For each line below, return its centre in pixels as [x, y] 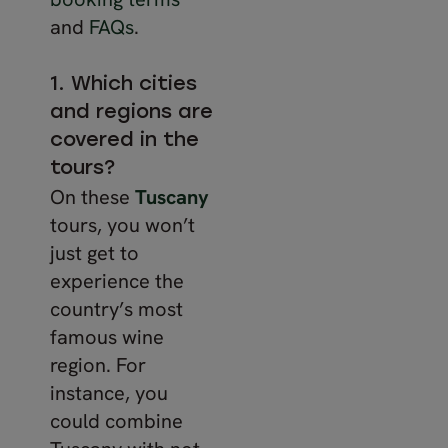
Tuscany [172, 197]
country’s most [116, 309]
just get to [94, 253]
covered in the [124, 141]
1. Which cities [123, 85]
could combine [116, 421]
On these [92, 197]
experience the [117, 281]
